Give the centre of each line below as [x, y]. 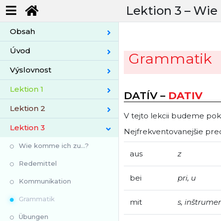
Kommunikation [45, 181]
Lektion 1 [27, 89]
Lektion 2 [28, 108]
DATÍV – [146, 95]
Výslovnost [31, 70]
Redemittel [38, 163]
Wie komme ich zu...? [54, 146]
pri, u [187, 178]
